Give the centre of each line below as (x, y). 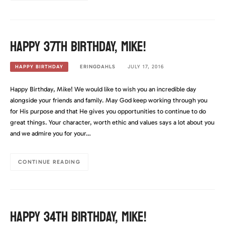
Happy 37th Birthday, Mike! (78, 47)
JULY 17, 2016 (146, 67)
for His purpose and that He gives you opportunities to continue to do (108, 111)
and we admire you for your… (50, 133)
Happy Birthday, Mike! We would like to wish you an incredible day (103, 89)
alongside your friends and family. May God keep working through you (109, 100)
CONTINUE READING (49, 162)
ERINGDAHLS (98, 67)
